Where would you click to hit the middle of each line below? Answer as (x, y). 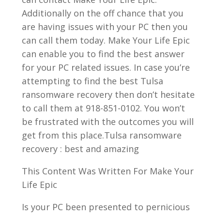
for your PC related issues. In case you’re (106, 67)
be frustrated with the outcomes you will (108, 121)
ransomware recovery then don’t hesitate (108, 94)
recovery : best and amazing (80, 148)
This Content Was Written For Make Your (108, 171)
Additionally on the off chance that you (102, 13)
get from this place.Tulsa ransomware (101, 135)
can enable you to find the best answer (103, 54)
